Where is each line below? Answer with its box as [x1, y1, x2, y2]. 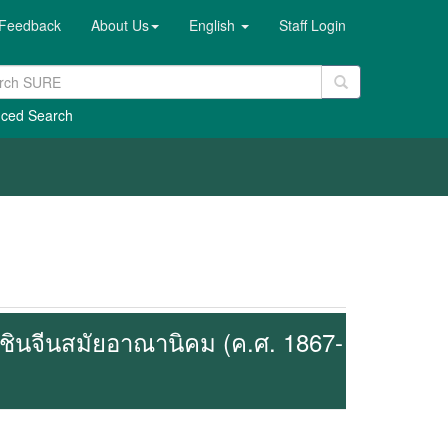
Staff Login [279, 15, 346, 35]
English [189, 15, 239, 35]
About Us [91, 15, 149, 35]
